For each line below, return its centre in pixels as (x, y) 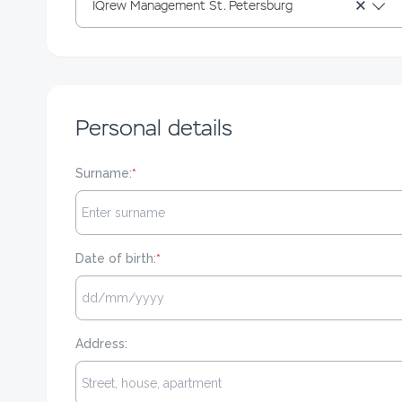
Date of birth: (116, 258)
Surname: (104, 173)
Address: (101, 344)
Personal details (154, 128)
